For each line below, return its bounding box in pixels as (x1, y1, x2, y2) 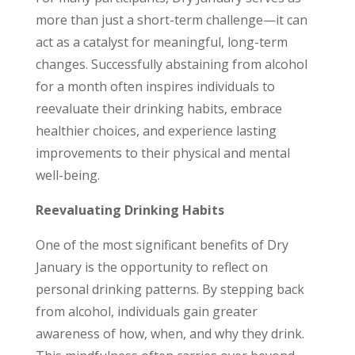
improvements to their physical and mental (35, 144, 290, 162)
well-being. (35, 166, 100, 185)
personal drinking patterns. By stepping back (35, 281, 304, 299)
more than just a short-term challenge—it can (35, 11, 307, 29)
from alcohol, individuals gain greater (35, 303, 258, 321)
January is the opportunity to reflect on (35, 258, 268, 277)
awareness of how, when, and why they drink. (35, 325, 304, 343)
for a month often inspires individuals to (35, 78, 275, 96)
